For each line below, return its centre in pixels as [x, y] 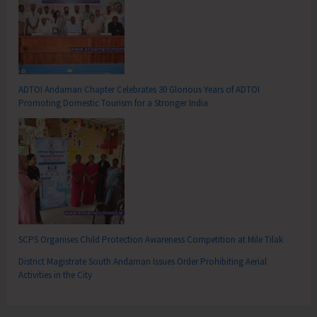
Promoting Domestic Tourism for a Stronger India [114, 103]
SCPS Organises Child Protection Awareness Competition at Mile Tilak [151, 239]
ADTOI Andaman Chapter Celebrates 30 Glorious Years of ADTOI [139, 89]
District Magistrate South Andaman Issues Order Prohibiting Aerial [143, 261]
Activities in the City [56, 275]
